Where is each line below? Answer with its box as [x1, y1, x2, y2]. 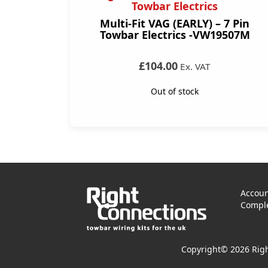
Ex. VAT [178, 60, 211, 73]
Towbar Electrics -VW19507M [99, 28, 250, 42]
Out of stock [151, 86, 199, 98]
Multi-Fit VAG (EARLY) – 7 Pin [100, 16, 249, 31]
